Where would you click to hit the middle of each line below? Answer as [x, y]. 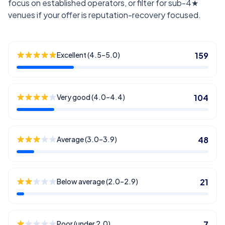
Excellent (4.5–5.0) [88, 55]
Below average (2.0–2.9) [97, 181]
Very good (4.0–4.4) [91, 97]
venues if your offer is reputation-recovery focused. [104, 15]
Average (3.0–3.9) [87, 139]
